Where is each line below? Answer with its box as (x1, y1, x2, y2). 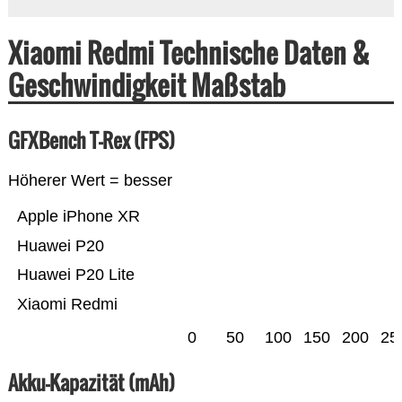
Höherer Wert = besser (7, 171, 172, 190)
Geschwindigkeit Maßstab (7, 65, 285, 106)
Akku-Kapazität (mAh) (7, 368, 175, 398)
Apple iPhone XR (16, 207, 140, 226)
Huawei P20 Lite (16, 266, 135, 284)
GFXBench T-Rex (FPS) (7, 126, 175, 155)
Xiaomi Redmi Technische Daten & (7, 32, 370, 74)
